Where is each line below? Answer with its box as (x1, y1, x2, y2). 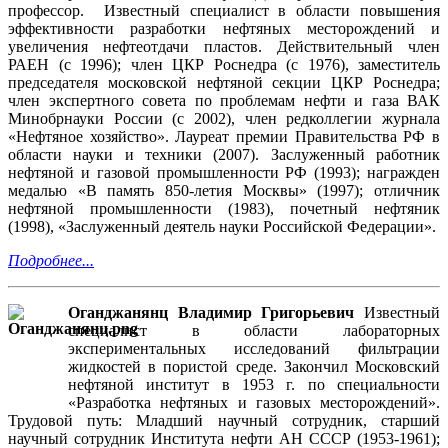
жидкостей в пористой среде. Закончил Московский (68, 357, 440, 375)
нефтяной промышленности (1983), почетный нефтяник (8, 199, 440, 217)
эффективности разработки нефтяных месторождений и (8, 19, 440, 37)
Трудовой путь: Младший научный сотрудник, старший (8, 411, 440, 429)
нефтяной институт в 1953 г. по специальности (68, 375, 440, 393)
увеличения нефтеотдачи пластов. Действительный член (8, 37, 440, 55)
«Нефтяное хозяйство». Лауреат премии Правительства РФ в (8, 127, 440, 145)
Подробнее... (8, 251, 94, 269)
